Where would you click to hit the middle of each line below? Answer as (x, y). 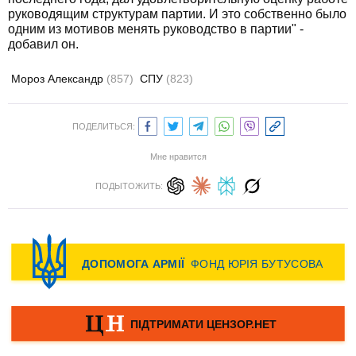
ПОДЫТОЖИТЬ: (129, 186)
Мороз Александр (59, 79)
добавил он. (43, 44)
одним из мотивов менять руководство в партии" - (156, 29)
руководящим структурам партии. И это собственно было (177, 14)
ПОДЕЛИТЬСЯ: (103, 126)
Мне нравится (178, 157)
